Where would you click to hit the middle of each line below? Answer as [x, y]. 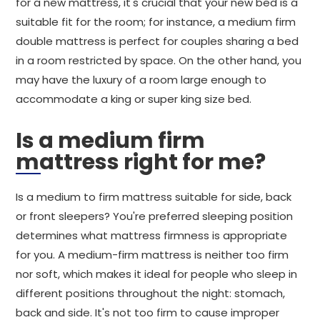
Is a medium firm [110, 141]
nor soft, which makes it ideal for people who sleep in [156, 274]
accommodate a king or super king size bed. [134, 99]
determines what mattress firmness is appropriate [151, 235]
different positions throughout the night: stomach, [150, 293]
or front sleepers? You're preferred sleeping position [154, 216]
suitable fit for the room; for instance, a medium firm [156, 22]
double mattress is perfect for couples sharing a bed [157, 41]
